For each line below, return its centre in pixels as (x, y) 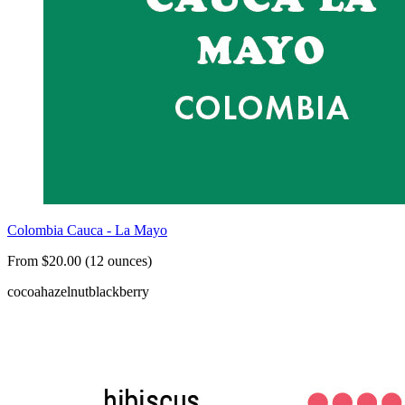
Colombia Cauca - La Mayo (87, 231)
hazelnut (65, 292)
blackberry (119, 292)
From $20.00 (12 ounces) (80, 261)
